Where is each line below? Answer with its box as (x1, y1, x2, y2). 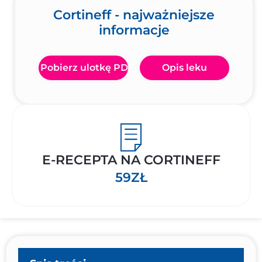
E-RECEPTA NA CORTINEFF (42, 152, 220, 168)
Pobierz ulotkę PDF (40, 62, 134, 73)
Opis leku (162, 62, 207, 73)
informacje (98, 22, 170, 38)
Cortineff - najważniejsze (53, 7, 215, 23)
